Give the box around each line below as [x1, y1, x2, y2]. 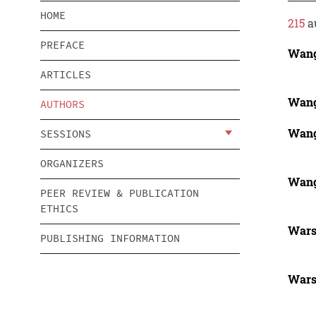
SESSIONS [40, 127, 91, 141]
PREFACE [40, 38, 85, 52]
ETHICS [40, 202, 78, 216]
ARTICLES [40, 68, 91, 82]
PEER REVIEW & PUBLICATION [40, 186, 199, 200]
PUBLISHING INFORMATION [40, 231, 180, 245]
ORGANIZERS [40, 157, 104, 171]
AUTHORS [40, 97, 85, 111]
